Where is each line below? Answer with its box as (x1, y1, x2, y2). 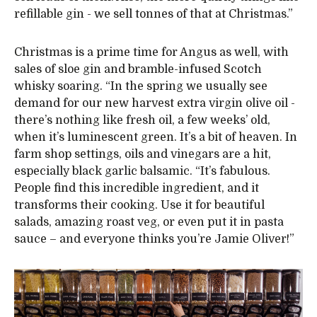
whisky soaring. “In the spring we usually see (14, 80, 267, 93)
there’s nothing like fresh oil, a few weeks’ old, (14, 114, 270, 127)
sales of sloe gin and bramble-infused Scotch (14, 63, 262, 76)
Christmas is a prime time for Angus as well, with (14, 46, 289, 59)
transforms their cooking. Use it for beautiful (14, 199, 265, 212)
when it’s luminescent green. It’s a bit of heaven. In (14, 131, 297, 144)
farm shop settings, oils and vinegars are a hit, (14, 148, 271, 161)
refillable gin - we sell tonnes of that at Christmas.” (14, 8, 293, 21)
